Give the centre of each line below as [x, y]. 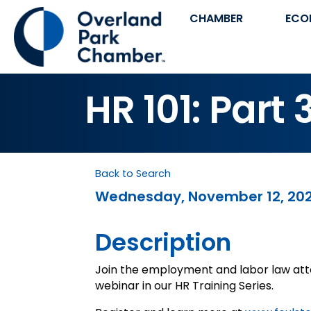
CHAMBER [216, 18]
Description [163, 243]
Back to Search [133, 174]
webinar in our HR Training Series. [186, 286]
